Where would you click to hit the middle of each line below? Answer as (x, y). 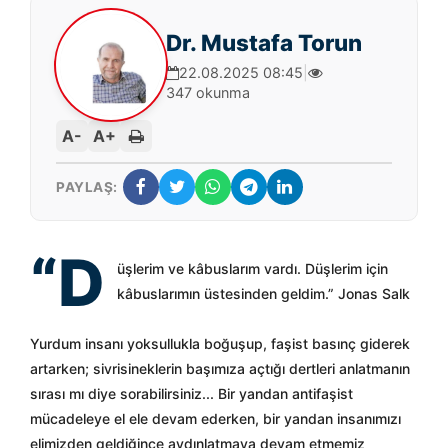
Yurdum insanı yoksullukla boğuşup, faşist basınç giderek (220, 343)
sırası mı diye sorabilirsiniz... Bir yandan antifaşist (191, 393)
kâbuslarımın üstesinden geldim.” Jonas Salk (263, 293)
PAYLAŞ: (87, 186)
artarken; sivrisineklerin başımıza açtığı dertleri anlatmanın (220, 368)
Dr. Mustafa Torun (264, 42)
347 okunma (208, 92)
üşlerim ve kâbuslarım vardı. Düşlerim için (252, 268)
